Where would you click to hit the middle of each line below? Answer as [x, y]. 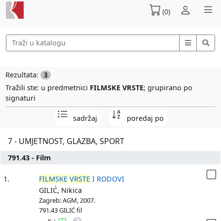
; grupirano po [168, 87]
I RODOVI [107, 179]
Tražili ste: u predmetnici [47, 87]
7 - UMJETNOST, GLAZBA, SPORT [66, 141]
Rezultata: [23, 74]
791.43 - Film [30, 158]
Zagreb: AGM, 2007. [67, 201]
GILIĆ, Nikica [60, 190]
